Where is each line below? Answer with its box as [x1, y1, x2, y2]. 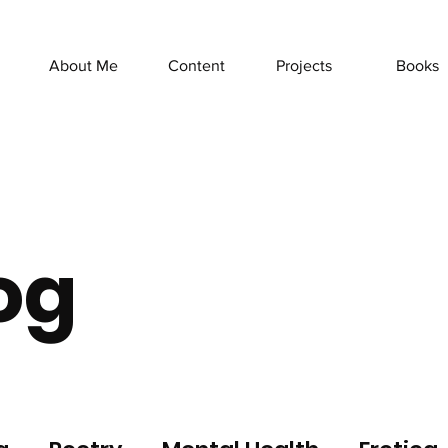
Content [168, 57, 225, 74]
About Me [49, 57, 118, 74]
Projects [276, 57, 332, 74]
